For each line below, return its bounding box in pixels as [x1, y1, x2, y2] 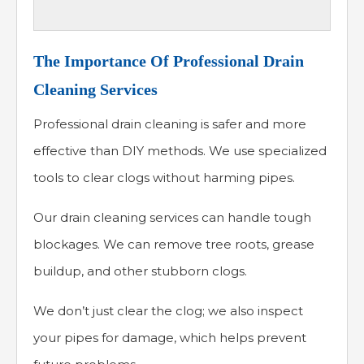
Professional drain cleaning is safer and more [33, 116, 306, 132]
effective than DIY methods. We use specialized [33, 143, 327, 159]
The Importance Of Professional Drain [33, 52, 304, 71]
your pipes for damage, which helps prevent [33, 330, 306, 346]
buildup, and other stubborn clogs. [33, 263, 247, 279]
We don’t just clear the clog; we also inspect [33, 303, 303, 319]
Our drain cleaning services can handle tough [33, 210, 311, 226]
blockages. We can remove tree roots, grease [33, 236, 314, 253]
